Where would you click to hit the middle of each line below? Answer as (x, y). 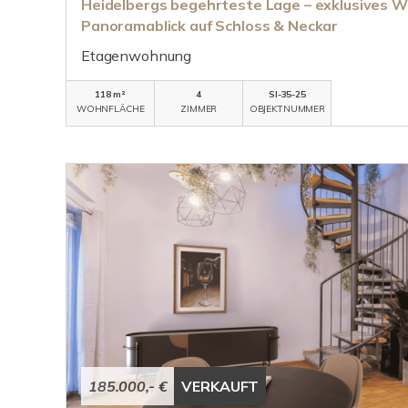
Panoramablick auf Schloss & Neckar (210, 25)
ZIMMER (199, 109)
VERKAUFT (220, 386)
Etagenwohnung (137, 56)
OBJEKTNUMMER (287, 109)
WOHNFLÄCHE (110, 109)
